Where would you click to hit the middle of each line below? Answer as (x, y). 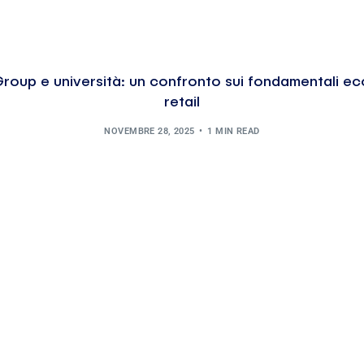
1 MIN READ (234, 131)
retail (182, 103)
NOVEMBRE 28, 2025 (149, 131)
